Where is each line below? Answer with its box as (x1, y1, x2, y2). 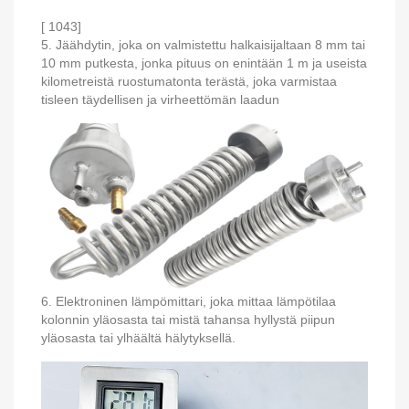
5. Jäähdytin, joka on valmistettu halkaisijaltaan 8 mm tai (41, 37, 365, 53)
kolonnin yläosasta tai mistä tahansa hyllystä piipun (41, 312, 335, 328)
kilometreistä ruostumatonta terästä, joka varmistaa (41, 74, 337, 89)
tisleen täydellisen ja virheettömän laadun (41, 92, 279, 108)
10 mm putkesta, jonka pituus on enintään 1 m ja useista (41, 56, 367, 71)
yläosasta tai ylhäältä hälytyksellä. (41, 330, 236, 346)
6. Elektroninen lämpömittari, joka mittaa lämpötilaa (41, 294, 336, 309)
